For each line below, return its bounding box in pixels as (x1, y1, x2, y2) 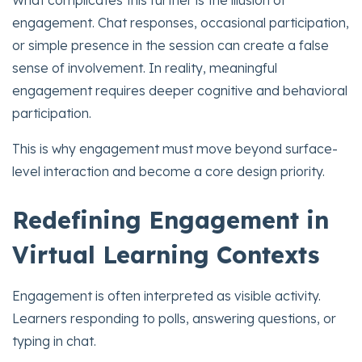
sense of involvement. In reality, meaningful (12, 59, 277, 76)
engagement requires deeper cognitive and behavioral (12, 82, 347, 99)
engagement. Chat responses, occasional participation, (12, 14, 349, 31)
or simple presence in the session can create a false (12, 36, 329, 53)
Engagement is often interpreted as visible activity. (12, 287, 321, 304)
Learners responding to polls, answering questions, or (12, 309, 336, 326)
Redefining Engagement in (12, 204, 329, 234)
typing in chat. (12, 332, 96, 349)
